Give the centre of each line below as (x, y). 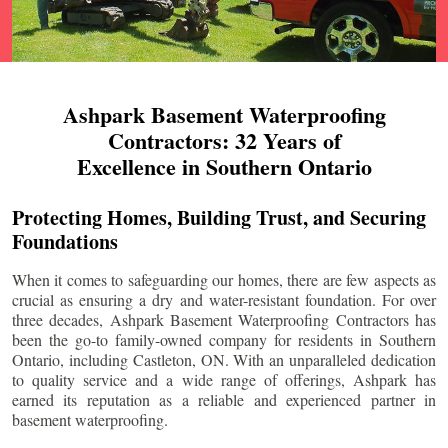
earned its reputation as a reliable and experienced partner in (224, 400)
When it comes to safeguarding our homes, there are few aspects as (224, 280)
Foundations (65, 242)
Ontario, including (72, 360)
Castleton (162, 360)
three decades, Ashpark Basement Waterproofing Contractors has (224, 320)
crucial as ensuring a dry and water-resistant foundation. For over (224, 300)
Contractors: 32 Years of (224, 141)
